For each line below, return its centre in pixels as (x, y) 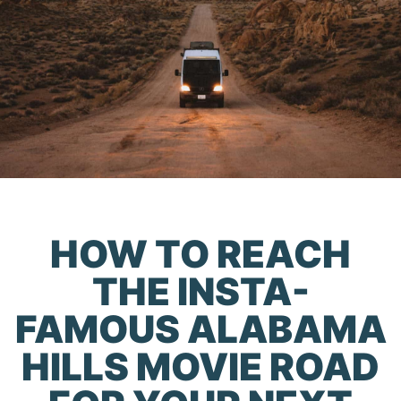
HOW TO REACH (200, 253)
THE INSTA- (200, 291)
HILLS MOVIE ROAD (200, 366)
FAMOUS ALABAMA (200, 328)
